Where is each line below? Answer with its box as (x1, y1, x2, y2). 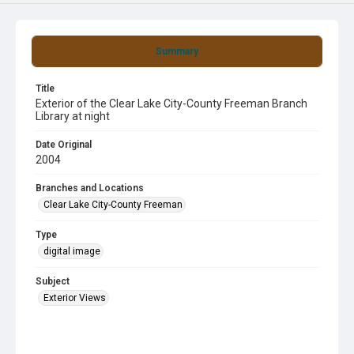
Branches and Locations (36, 183, 144, 194)
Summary (156, 46, 198, 57)
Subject (36, 276, 70, 287)
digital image (43, 246, 100, 257)
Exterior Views (43, 292, 106, 303)
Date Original (36, 139, 92, 150)
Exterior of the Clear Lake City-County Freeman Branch (36, 97, 307, 110)
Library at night (36, 110, 110, 122)
